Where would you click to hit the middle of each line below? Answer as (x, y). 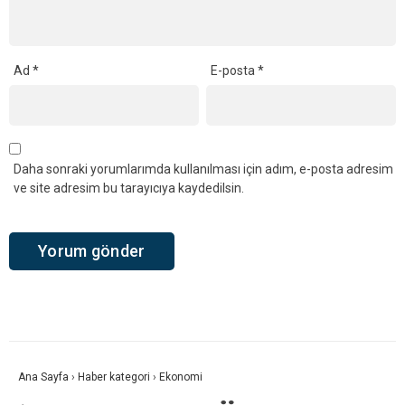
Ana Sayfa (43, 377)
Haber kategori (114, 377)
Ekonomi (181, 377)
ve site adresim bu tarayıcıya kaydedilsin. (129, 188)
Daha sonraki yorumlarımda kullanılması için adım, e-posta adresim (203, 169)
